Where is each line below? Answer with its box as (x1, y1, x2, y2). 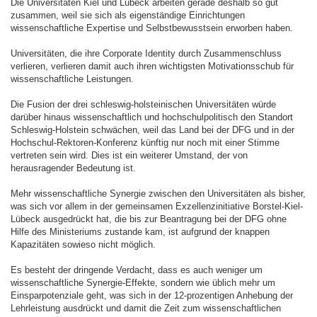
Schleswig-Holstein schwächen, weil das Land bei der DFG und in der (11, 125, 294, 135)
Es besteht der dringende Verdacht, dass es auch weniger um (11, 265, 263, 275)
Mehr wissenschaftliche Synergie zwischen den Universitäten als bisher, (11, 188, 306, 199)
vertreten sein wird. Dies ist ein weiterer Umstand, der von (11, 150, 248, 161)
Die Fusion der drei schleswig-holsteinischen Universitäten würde (11, 99, 276, 110)
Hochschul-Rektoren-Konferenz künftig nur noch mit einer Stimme (11, 137, 279, 148)
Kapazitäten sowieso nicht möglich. (11, 239, 156, 250)
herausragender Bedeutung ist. (11, 163, 136, 173)
